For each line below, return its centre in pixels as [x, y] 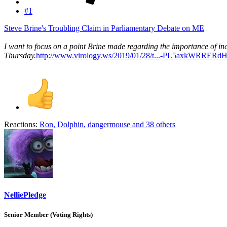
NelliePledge [25, 195]
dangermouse [109, 124]
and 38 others [153, 124]
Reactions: [21, 124]
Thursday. [20, 55]
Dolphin [70, 124]
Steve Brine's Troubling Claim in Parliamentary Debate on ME [104, 28]
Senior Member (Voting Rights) [48, 215]
